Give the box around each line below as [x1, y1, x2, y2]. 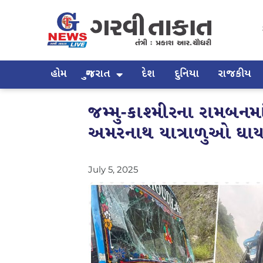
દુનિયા [174, 67, 199, 81]
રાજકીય [217, 67, 251, 81]
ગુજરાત [86, 67, 111, 81]
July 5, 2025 [88, 163, 138, 175]
